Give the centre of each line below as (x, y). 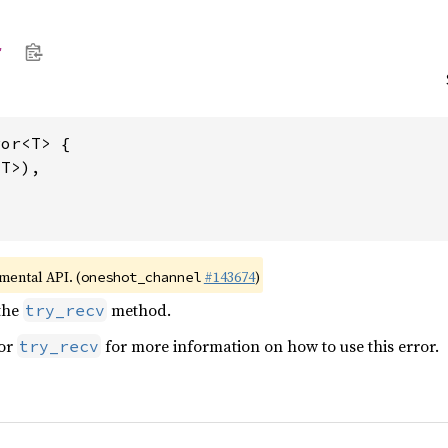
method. (139, 310)
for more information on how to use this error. (270, 346)
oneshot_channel (140, 277)
